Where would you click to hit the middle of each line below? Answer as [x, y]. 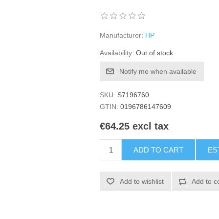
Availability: [117, 53]
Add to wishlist [142, 182]
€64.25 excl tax [134, 126]
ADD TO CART [159, 150]
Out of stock [155, 53]
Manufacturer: [122, 35]
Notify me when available [158, 71]
